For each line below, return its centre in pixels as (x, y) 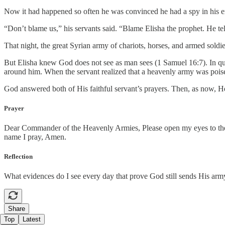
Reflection (18, 157)
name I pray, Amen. (35, 137)
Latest (32, 219)
